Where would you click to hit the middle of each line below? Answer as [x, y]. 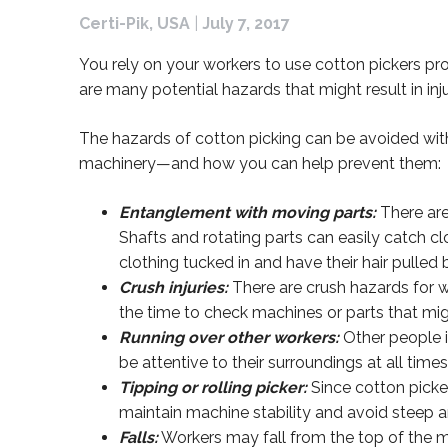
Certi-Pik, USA [134, 24]
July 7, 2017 [246, 24]
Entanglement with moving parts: [247, 213]
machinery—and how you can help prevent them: [260, 164]
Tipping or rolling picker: [213, 388]
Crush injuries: [173, 288]
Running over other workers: [229, 338]
